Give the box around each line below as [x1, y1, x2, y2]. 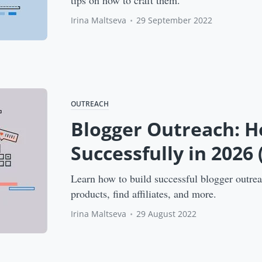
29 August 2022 [136, 208, 197, 220]
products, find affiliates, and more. [71, 187, 217, 201]
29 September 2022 [136, 15, 213, 26]
